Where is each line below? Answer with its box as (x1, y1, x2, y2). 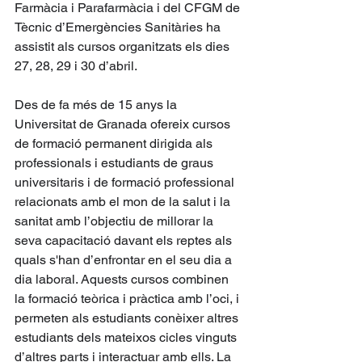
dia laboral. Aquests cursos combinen (15, 271, 232, 287)
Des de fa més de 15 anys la (15, 96, 180, 112)
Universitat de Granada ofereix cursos (15, 116, 234, 132)
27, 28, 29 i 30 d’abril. (15, 57, 140, 74)
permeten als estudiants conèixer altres (15, 309, 242, 326)
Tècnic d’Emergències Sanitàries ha (15, 19, 224, 35)
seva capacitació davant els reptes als (15, 232, 235, 248)
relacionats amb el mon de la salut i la (15, 193, 234, 209)
